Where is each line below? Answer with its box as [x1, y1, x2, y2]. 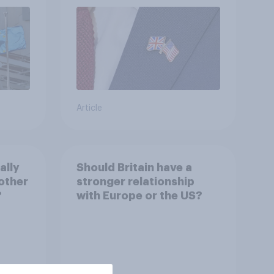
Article [76, 104, 102, 113]
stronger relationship [76, 176, 194, 187]
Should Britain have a [76, 161, 192, 173]
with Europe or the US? [76, 190, 202, 201]
